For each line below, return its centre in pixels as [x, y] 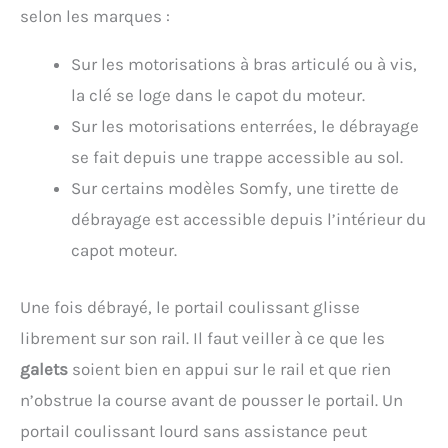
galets [44, 368]
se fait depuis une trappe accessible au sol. [237, 157]
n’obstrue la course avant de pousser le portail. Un [211, 399]
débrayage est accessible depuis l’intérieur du [248, 219]
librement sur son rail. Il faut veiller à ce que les [202, 337]
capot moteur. [124, 250]
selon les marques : [95, 16]
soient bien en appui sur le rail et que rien [229, 368]
